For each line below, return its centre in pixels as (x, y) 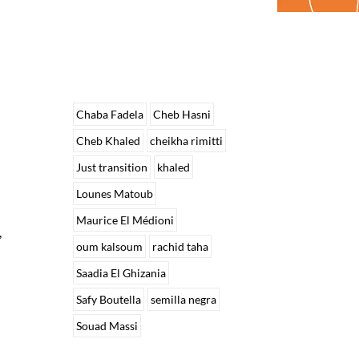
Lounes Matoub (115, 194)
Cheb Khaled (109, 141)
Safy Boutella (109, 300)
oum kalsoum (110, 247)
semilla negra (184, 300)
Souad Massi (107, 326)
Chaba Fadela (110, 115)
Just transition (112, 167)
